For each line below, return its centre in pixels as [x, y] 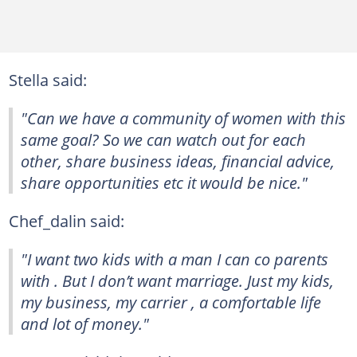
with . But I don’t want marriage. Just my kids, [177, 280]
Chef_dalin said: [66, 220]
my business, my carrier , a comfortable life [171, 302]
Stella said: [47, 79]
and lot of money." [85, 323]
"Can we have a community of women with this [183, 118]
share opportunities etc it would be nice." [164, 182]
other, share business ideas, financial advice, [178, 161]
